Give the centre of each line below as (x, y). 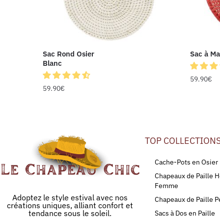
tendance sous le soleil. (70, 213)
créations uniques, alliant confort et (70, 206)
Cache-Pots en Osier (186, 162)
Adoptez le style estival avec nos (70, 198)
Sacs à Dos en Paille (185, 213)
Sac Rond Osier (69, 54)
